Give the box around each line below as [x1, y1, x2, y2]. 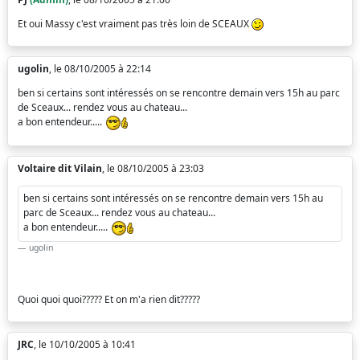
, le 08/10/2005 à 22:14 [49, 62, 151, 76]
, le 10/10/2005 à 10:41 [34, 337, 136, 351]
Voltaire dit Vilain [18, 162, 102, 175]
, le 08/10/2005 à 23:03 [102, 162, 204, 175]
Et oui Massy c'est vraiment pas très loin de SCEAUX [18, 17, 252, 31]
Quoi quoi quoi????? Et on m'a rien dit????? [18, 292, 200, 306]
